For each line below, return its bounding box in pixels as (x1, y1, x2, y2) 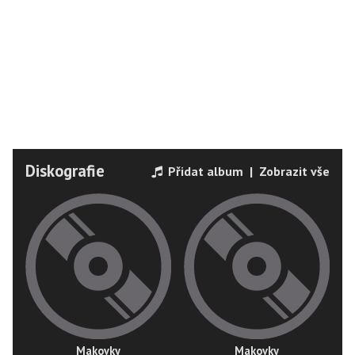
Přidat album (165, 162, 243, 179)
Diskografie (25, 159, 105, 181)
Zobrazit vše (259, 162, 330, 179)
